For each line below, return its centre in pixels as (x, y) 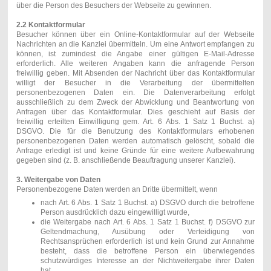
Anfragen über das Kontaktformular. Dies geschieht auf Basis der (135, 112)
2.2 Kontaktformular (51, 24)
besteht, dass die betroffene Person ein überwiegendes (148, 251)
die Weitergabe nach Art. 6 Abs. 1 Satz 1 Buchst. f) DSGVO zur (148, 222)
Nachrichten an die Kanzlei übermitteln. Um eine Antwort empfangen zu (135, 44)
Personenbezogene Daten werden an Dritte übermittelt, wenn (117, 189)
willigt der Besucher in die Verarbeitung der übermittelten (135, 83)
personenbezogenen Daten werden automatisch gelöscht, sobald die (135, 141)
